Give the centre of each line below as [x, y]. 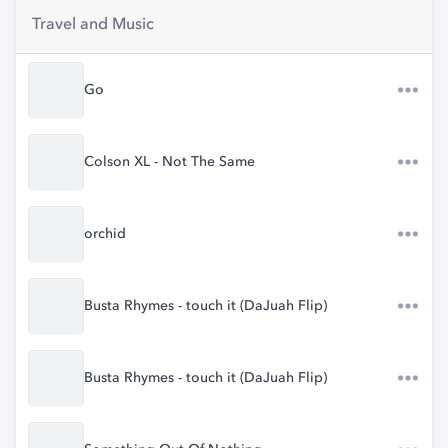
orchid [105, 234]
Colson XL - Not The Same [169, 162]
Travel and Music [93, 25]
